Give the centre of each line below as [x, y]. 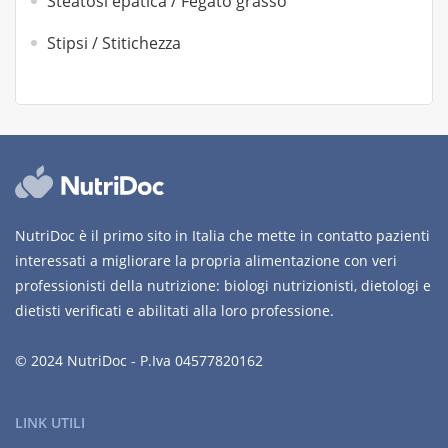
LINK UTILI [50, 422]
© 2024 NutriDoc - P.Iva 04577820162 [139, 360]
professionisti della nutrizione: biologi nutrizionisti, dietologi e [223, 285]
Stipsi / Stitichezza [114, 43]
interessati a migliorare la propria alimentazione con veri [206, 260]
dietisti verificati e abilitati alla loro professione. [174, 310]
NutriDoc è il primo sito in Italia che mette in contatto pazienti [222, 235]
